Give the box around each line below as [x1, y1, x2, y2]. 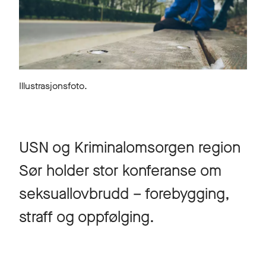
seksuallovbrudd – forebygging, [19, 183, 230, 204]
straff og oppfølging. [19, 206, 154, 227]
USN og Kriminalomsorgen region [19, 137, 240, 158]
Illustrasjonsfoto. [19, 79, 87, 92]
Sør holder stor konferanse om [19, 160, 221, 181]
